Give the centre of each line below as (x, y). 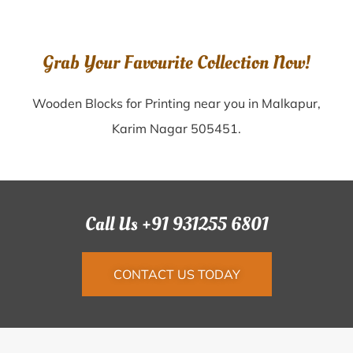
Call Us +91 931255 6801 (176, 224)
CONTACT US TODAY (176, 274)
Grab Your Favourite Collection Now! (176, 63)
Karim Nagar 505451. (176, 128)
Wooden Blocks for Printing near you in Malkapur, (176, 103)
